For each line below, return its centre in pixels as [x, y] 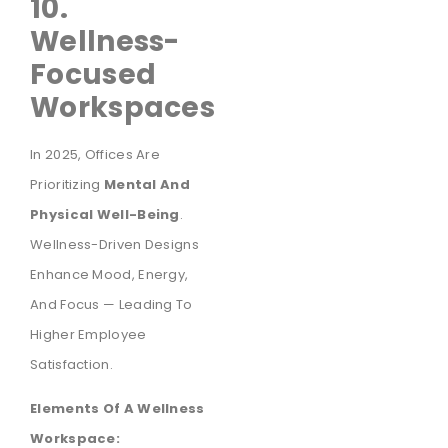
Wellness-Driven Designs [114, 244]
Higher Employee [88, 334]
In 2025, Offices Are [95, 154]
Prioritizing [67, 184]
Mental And [146, 184]
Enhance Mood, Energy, [109, 274]
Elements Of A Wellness [117, 409]
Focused [93, 74]
